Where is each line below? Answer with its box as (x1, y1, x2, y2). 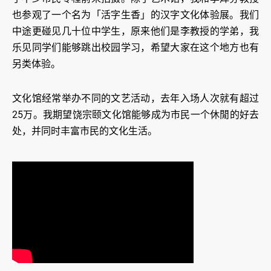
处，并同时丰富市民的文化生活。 (12, 125, 157, 137)
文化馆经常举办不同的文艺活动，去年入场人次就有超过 (12, 93, 259, 105)
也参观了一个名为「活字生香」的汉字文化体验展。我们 (12, 9, 259, 21)
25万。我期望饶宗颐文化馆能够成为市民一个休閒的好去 (12, 109, 259, 121)
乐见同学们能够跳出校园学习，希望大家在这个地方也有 (12, 42, 259, 54)
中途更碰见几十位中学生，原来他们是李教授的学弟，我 (12, 25, 259, 38)
